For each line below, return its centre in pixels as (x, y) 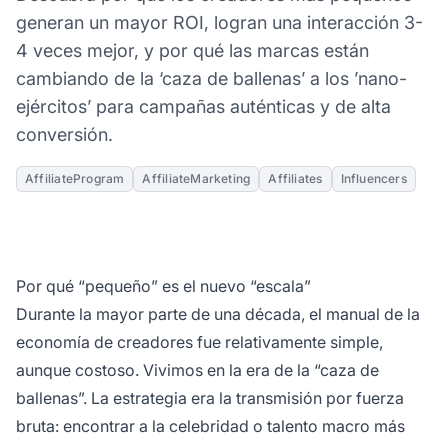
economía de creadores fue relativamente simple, (199, 341)
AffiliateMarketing (196, 178)
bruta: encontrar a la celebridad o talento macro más (210, 425)
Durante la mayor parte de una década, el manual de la (218, 313)
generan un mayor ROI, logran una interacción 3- (219, 22)
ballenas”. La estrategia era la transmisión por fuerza (210, 397)
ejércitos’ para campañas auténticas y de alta (203, 106)
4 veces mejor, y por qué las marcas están (192, 50)
